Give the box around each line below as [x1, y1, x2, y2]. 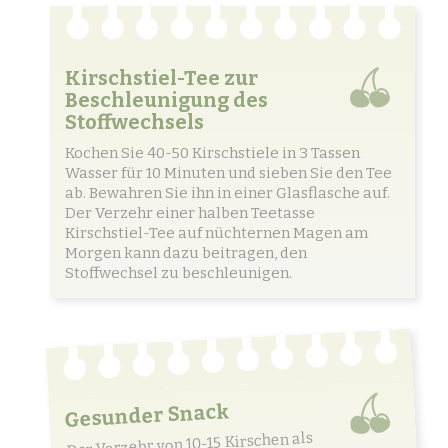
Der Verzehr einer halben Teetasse [65, 204, 315, 223]
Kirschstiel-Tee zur [65, 66, 258, 91]
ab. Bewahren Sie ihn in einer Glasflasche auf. [65, 184, 390, 203]
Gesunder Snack [63, 398, 231, 432]
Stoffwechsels [65, 110, 204, 135]
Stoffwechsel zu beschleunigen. [65, 264, 292, 283]
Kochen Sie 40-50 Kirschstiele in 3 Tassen [65, 144, 360, 163]
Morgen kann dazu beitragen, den [65, 244, 307, 263]
